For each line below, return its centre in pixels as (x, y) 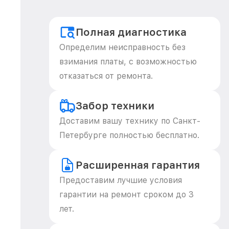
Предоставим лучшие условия (121, 180)
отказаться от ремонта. (106, 76)
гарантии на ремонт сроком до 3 (127, 194)
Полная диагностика (131, 32)
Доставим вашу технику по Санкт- (130, 121)
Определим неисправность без (122, 47)
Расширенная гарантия (138, 165)
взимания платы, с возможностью (128, 62)
